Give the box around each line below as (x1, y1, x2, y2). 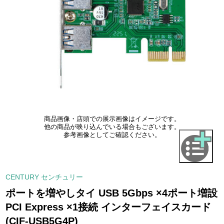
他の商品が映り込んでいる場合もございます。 (43, 123, 180, 131)
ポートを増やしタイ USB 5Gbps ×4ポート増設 (5, 187, 218, 198)
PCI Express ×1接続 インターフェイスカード (5, 201, 211, 212)
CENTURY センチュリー (5, 172, 83, 181)
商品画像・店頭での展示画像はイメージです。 (43, 115, 180, 123)
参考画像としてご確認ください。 (63, 131, 161, 139)
